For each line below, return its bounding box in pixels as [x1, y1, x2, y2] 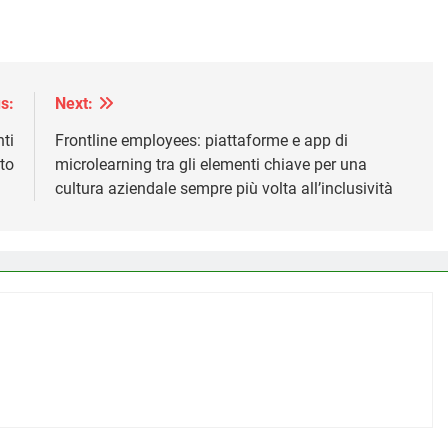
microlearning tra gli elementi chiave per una [54, 155, 367, 175]
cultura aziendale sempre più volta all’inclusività [54, 179, 393, 199]
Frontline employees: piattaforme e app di [54, 131, 348, 151]
